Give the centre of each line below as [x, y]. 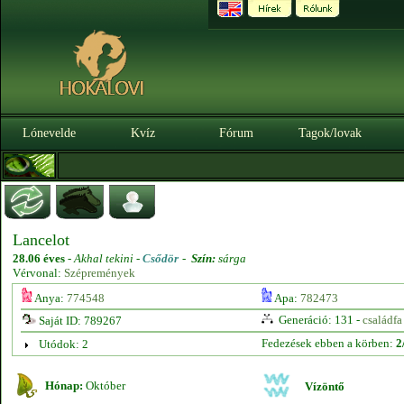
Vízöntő [325, 386]
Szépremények [100, 273]
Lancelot [41, 240]
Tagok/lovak [330, 133]
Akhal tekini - [108, 258]
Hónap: [64, 386]
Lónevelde [49, 133]
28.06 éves [39, 258]
